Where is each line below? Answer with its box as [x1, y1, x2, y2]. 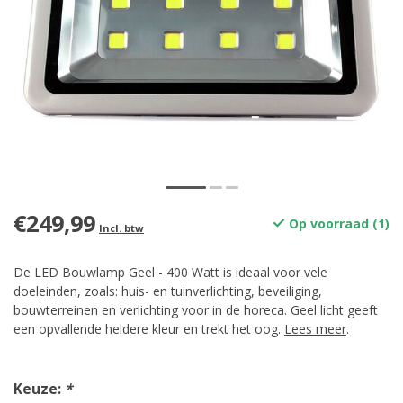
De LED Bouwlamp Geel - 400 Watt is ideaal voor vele [13, 264, 327, 281]
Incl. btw [99, 221, 144, 235]
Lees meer [284, 320, 346, 337]
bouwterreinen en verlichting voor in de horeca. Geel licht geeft [13, 301, 378, 318]
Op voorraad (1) [285, 215, 390, 232]
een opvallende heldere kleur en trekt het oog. [13, 320, 284, 337]
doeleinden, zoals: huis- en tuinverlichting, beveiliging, [13, 282, 322, 300]
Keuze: [13, 380, 65, 399]
